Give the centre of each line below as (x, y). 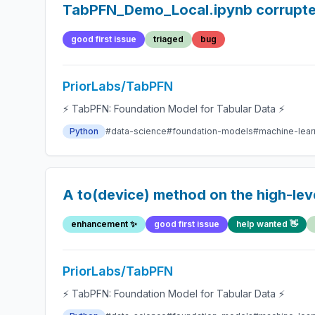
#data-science (136, 131)
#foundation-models (210, 131)
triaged (168, 39)
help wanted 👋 (267, 224)
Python (84, 131)
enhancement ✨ (104, 224)
